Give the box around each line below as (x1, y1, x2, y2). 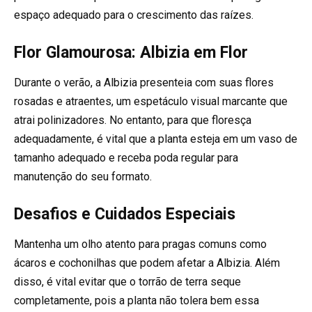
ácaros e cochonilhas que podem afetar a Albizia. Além (14, 256, 280, 270)
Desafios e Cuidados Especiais (14, 204, 235, 224)
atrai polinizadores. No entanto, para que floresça (14, 113, 251, 127)
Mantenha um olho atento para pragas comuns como (14, 237, 267, 251)
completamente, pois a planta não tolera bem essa (14, 293, 259, 307)
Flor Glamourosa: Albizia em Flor (14, 42, 248, 62)
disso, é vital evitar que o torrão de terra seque (14, 274, 241, 288)
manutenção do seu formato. (14, 169, 152, 183)
